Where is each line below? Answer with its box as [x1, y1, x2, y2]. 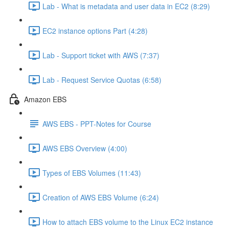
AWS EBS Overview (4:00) [42, 143, 127, 153]
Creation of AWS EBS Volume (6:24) [42, 192, 159, 202]
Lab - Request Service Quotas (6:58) [42, 74, 162, 85]
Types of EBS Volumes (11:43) [42, 167, 141, 178]
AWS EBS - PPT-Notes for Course [42, 118, 151, 129]
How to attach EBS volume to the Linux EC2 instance [42, 216, 213, 227]
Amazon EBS [24, 94, 66, 104]
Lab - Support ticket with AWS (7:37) [42, 50, 159, 60]
